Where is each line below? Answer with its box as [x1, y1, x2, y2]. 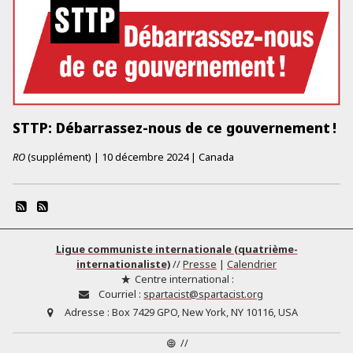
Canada [199, 150, 234, 165]
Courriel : [98, 287, 142, 302]
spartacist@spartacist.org [143, 287, 264, 302]
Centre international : [132, 272, 235, 287]
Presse [183, 257, 217, 272]
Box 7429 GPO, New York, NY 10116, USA [111, 304, 298, 319]
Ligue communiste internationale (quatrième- [55, 242, 298, 257]
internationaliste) [76, 257, 170, 272]
